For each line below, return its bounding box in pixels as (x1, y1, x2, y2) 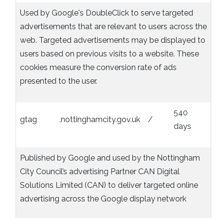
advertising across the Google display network (20, 194, 186, 204)
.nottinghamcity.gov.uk (59, 115, 140, 125)
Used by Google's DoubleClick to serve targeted (20, 8, 193, 18)
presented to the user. (20, 76, 97, 86)
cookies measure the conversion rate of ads (20, 63, 177, 73)
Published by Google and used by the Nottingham (20, 153, 200, 163)
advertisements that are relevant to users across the (20, 22, 207, 32)
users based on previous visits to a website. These (20, 49, 199, 59)
